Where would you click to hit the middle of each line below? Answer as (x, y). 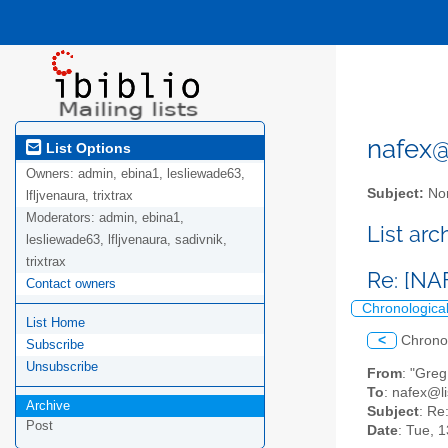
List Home (55, 323)
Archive (48, 406)
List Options (86, 147)
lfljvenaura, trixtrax (79, 196)
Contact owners (71, 284)
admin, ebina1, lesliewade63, (161, 174)
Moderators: (62, 218)
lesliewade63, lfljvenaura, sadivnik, (126, 240)
